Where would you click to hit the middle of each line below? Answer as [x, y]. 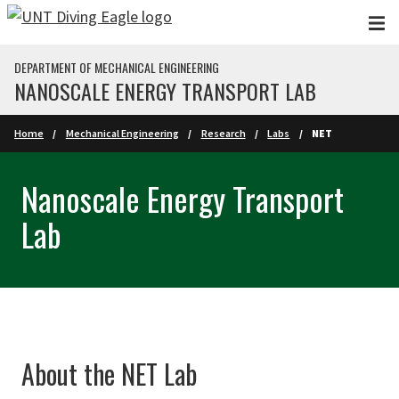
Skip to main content [78, 21]
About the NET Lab [109, 374]
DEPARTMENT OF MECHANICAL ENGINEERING [117, 67]
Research [223, 133]
